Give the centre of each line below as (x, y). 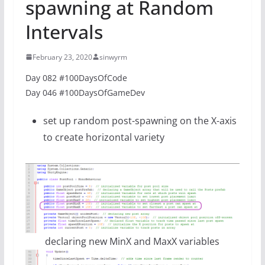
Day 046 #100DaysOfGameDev (85, 92)
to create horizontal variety (104, 137)
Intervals (64, 31)
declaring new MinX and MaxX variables (132, 241)
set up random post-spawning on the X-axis (140, 120)
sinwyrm (113, 57)
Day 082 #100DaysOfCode (76, 77)
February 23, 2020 (62, 57)
